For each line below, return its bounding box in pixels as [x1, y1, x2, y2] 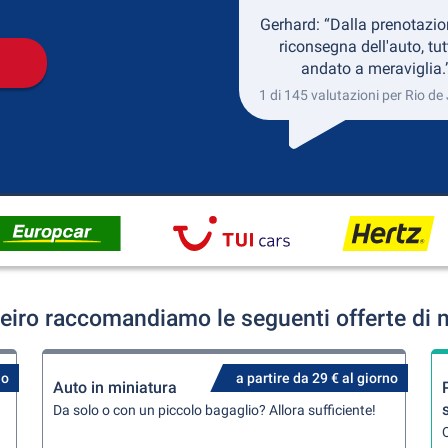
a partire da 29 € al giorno [235, 370, 398, 386]
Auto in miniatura [53, 378, 178, 397]
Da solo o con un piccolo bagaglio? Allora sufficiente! [53, 402, 377, 418]
